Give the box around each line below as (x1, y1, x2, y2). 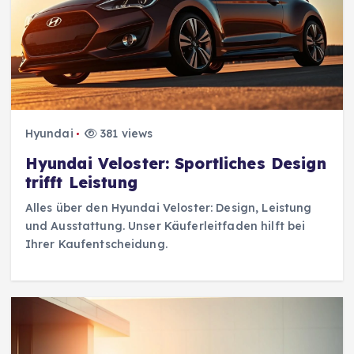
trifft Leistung (24, 173, 137, 193)
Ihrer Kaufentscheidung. (24, 237, 168, 252)
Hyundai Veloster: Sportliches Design (24, 154, 326, 174)
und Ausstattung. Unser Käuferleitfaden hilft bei (24, 219, 306, 234)
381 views (97, 126, 153, 141)
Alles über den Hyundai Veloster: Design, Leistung (24, 201, 312, 216)
